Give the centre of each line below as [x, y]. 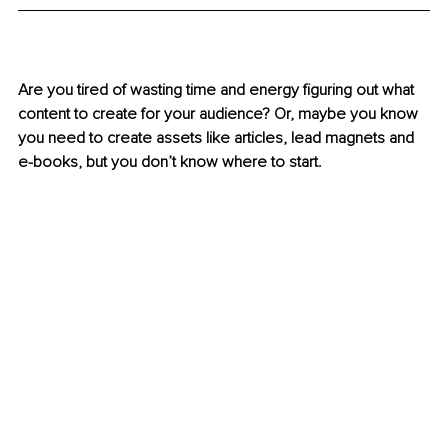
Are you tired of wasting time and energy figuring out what [218, 90]
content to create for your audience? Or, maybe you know [220, 114]
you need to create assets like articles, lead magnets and [218, 138]
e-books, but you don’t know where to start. [172, 162]
